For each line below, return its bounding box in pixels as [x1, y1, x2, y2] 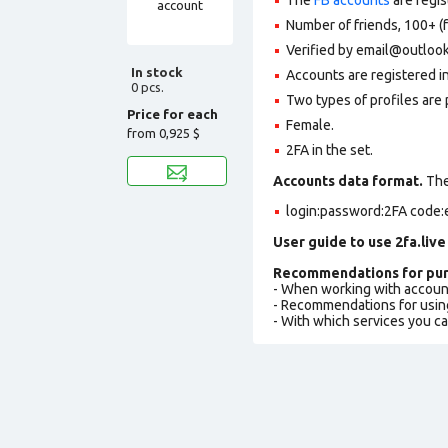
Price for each [127, 106, 218, 121]
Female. [286, 116, 334, 133]
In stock [131, 64, 183, 79]
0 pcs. [131, 79, 164, 94]
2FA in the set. [286, 141, 373, 158]
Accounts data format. [273, 172, 423, 189]
